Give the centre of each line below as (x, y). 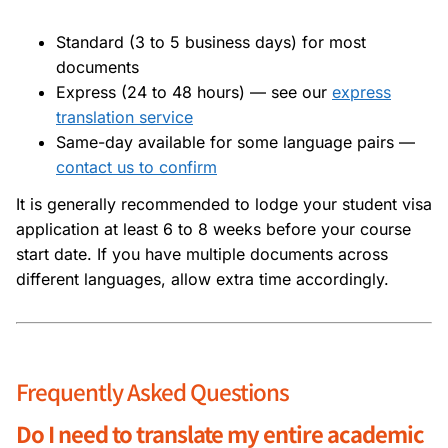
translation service (124, 116)
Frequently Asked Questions (152, 390)
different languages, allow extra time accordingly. (202, 278)
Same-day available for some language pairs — (235, 141)
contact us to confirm (136, 166)
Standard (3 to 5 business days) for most (211, 41)
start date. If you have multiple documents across (202, 253)
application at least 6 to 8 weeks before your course (213, 228)
